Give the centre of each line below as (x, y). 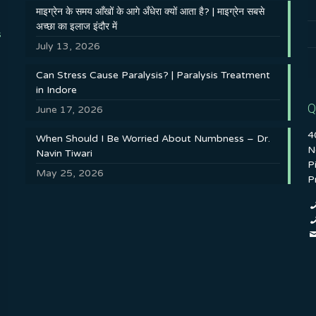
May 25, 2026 (69, 173)
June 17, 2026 (69, 110)
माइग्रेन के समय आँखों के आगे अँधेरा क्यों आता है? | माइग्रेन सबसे (150, 12)
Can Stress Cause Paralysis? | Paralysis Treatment (153, 75)
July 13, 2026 (68, 46)
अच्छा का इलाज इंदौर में (76, 26)
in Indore (56, 90)
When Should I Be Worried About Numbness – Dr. (153, 139)
